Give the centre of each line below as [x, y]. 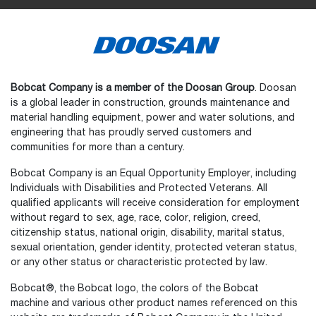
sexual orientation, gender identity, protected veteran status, [154, 248]
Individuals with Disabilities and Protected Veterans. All [139, 189]
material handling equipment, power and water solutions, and [153, 118]
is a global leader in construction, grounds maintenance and [150, 103]
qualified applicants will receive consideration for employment [155, 203]
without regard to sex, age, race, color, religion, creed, [135, 218]
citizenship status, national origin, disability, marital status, [147, 233]
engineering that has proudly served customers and [131, 133]
